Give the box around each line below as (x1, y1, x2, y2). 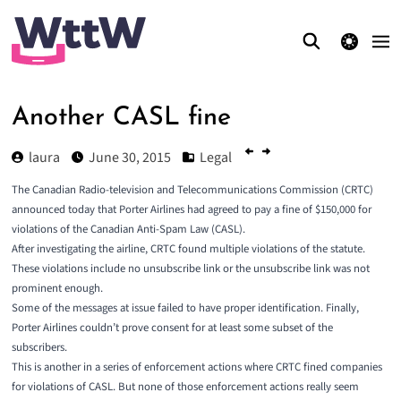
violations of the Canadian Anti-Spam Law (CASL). (11, 221, 245, 238)
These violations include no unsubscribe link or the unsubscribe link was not (11, 260, 370, 277)
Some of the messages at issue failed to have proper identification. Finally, (11, 300, 359, 317)
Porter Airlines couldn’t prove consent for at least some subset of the (11, 320, 333, 337)
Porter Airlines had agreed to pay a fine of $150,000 (118, 201, 355, 218)
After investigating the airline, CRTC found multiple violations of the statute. (11, 241, 365, 258)
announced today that (11, 201, 119, 218)
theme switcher (302, 30, 396, 51)
